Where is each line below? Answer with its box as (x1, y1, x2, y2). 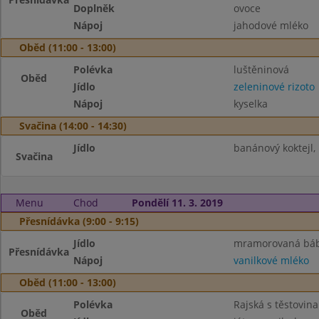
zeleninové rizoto (233, 80, 315, 93)
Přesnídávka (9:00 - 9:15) (19, 214, 139, 228)
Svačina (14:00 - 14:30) (19, 119, 127, 132)
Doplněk (73, 1, 115, 15)
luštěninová (233, 63, 289, 76)
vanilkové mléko (233, 253, 309, 267)
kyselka (233, 97, 268, 110)
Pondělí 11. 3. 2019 (131, 196, 223, 209)
